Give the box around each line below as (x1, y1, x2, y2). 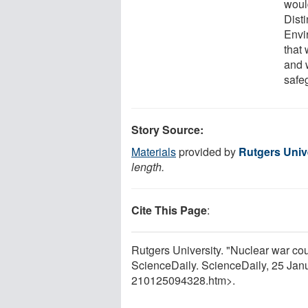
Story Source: (131, 121, 203, 137)
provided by (176, 143, 239, 159)
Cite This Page (131, 201, 207, 218)
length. (131, 158, 164, 175)
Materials (131, 143, 176, 159)
